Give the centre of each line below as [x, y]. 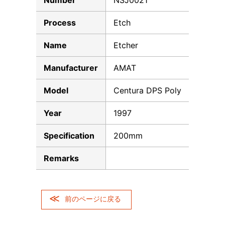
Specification [69, 136]
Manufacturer [71, 68]
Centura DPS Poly [147, 90]
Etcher [126, 45]
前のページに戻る [93, 199]
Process [60, 23]
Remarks [61, 158]
